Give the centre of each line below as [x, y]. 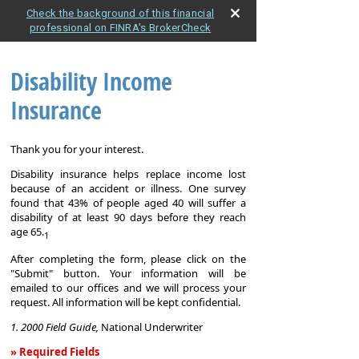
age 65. [27, 232]
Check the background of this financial [120, 13]
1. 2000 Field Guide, [56, 327]
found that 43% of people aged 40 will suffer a [128, 203]
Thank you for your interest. [77, 149]
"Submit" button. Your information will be [128, 273]
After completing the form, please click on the [128, 258]
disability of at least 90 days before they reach [128, 218]
